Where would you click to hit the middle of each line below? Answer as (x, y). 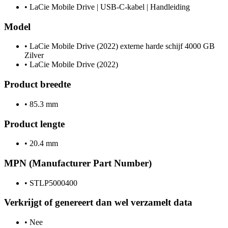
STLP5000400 (52, 183)
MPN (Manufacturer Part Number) (78, 163)
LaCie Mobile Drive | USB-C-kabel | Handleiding (109, 7)
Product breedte (37, 84)
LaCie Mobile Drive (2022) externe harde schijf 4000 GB (121, 46)
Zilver (34, 55)
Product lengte (34, 124)
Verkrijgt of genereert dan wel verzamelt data (98, 203)
